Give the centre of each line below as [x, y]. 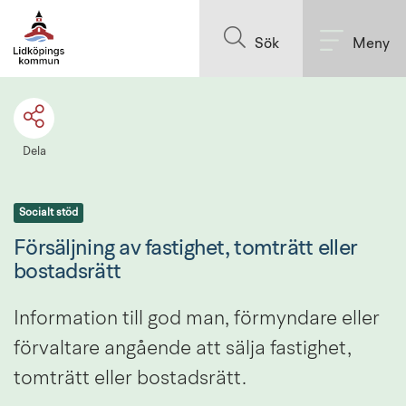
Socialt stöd [48, 213]
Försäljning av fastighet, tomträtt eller [186, 249]
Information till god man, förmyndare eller [197, 319]
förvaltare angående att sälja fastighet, [183, 348]
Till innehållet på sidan [203, 15]
